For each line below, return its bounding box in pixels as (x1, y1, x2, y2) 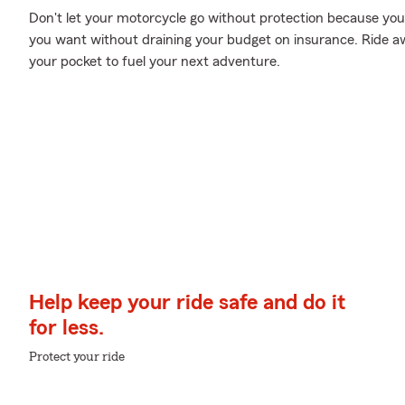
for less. (29, 316, 104, 339)
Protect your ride (29, 350, 125, 363)
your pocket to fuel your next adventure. (29, 54, 280, 69)
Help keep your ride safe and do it (29, 291, 345, 314)
